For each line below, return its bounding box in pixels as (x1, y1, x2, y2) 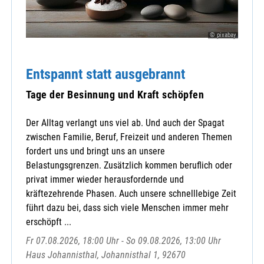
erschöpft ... (26, 216, 71, 228)
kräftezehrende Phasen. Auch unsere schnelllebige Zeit (26, 188, 236, 200)
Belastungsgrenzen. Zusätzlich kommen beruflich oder (26, 160, 232, 171)
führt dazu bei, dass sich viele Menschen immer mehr (26, 202, 229, 214)
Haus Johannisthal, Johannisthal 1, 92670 (26, 249, 186, 261)
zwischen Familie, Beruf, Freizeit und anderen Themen (26, 131, 232, 143)
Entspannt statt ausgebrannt (26, 65, 185, 82)
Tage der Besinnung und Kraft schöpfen (26, 88, 204, 101)
